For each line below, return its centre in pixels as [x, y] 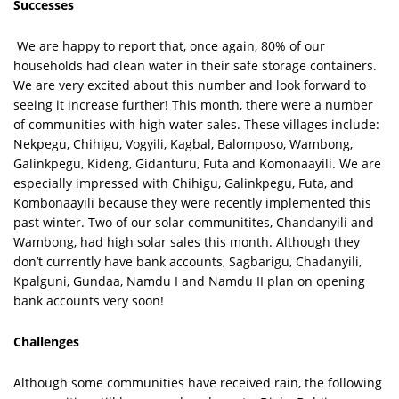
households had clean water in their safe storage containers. [195, 65]
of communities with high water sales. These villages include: [196, 124]
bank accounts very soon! [89, 300]
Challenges [46, 341]
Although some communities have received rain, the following [198, 382]
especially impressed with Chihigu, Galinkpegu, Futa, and [183, 183]
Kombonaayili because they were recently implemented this [192, 202]
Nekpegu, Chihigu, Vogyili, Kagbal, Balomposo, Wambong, [183, 143]
